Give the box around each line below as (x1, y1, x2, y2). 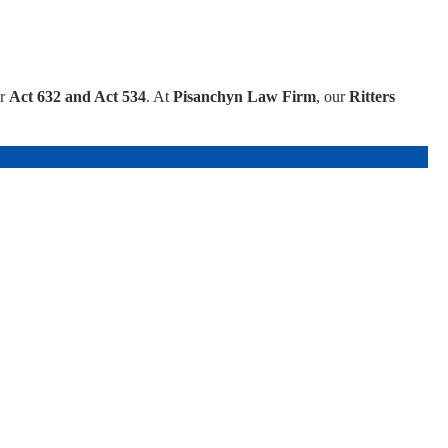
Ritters (349, 87, 395, 105)
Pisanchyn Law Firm (173, 87, 316, 105)
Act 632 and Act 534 (9, 87, 146, 105)
